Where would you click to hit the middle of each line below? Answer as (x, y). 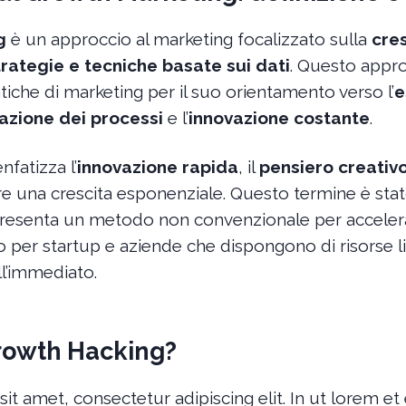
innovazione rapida (157, 166)
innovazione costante (279, 117)
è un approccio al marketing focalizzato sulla (188, 39)
